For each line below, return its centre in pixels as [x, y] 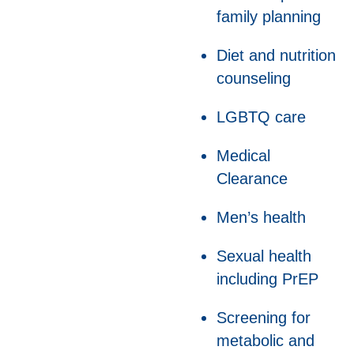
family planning [268, 16]
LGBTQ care [261, 117]
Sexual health [264, 256]
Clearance [252, 178]
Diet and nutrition [276, 55]
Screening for [263, 317]
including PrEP [267, 279]
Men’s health [261, 217]
